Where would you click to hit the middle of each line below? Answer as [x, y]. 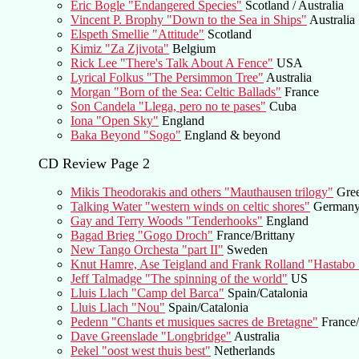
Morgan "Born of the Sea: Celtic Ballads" [176, 91]
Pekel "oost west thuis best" [141, 350]
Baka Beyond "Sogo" [126, 135]
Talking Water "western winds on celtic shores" [190, 206]
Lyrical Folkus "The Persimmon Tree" [167, 77]
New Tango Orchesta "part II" [147, 249]
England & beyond [231, 135]
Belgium [192, 48]
